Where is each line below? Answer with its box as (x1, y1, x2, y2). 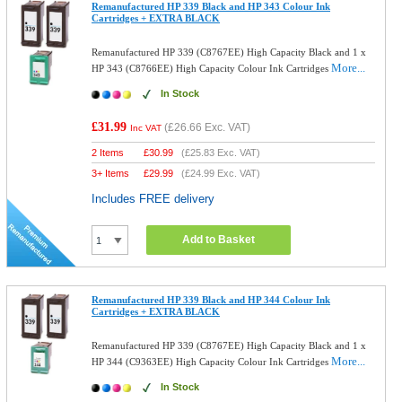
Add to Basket (182, 233, 256, 246)
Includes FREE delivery (92, 192, 215, 205)
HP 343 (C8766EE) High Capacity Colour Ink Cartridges (92, 63, 332, 74)
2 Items (92, 147, 125, 158)
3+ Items (92, 168, 130, 179)
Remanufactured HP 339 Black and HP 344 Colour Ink (92, 294, 331, 305)
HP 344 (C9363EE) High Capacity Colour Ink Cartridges (92, 356, 332, 367)
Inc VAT (130, 123, 162, 133)
